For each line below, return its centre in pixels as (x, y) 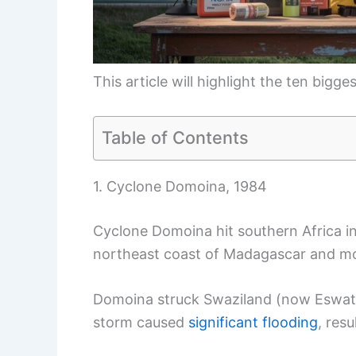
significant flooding (253, 323)
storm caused (141, 323)
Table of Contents (175, 137)
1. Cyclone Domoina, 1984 (180, 186)
